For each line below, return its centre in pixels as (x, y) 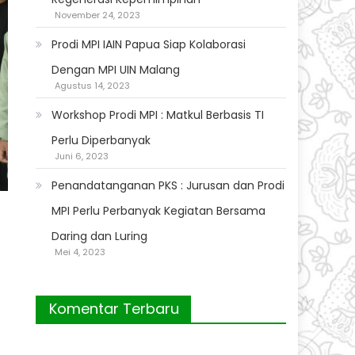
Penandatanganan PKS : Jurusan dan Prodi (168, 186)
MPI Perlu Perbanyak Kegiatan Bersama (159, 211)
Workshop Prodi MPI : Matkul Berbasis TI (158, 115)
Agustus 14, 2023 (93, 86)
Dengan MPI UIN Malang (116, 70)
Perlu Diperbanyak (101, 141)
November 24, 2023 (98, 15)
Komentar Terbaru (115, 309)
